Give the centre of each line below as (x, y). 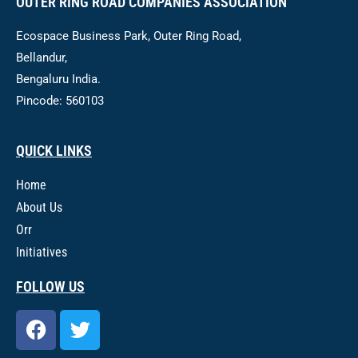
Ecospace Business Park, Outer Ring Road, (129, 36)
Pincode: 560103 (60, 100)
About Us (39, 207)
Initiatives (42, 252)
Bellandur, (42, 57)
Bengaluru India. (58, 79)
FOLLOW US (50, 286)
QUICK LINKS (54, 150)
